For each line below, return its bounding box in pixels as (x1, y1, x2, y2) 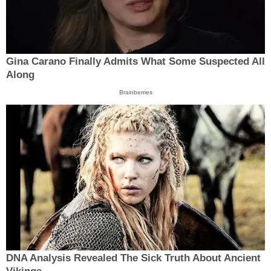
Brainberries (119, 89, 152, 96)
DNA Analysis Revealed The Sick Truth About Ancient (6, 252, 261, 264)
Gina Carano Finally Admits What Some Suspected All (6, 56, 265, 68)
